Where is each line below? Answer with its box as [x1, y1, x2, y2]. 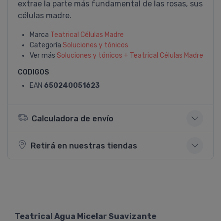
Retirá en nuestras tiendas [31, 141, 137, 150]
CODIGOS [18, 68, 49, 76]
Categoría [30, 41, 63, 49]
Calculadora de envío [32, 113, 113, 123]
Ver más [30, 51, 57, 60]
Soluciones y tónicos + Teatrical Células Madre [57, 51, 203, 60]
